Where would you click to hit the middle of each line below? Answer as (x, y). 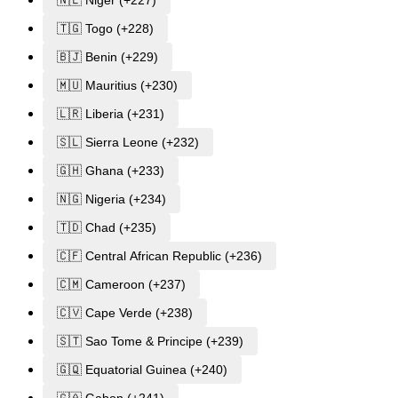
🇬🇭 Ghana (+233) (111, 171)
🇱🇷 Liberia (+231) (111, 114)
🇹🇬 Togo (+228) (105, 29)
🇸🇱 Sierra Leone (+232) (128, 143)
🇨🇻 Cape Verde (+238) (125, 313)
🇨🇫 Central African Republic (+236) (159, 256)
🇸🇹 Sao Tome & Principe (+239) (150, 342)
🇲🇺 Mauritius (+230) (117, 86)
